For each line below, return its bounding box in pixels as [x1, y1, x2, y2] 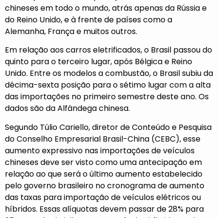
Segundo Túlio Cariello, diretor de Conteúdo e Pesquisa [5, 121, 212, 133]
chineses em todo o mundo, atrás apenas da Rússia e [5, 2, 207, 14]
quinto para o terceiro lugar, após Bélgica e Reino [5, 56, 192, 68]
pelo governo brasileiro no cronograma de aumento [5, 180, 204, 191]
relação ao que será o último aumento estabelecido [5, 168, 202, 180]
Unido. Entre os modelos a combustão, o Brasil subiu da [5, 68, 213, 79]
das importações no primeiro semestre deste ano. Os [5, 91, 209, 103]
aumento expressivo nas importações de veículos [5, 145, 195, 156]
